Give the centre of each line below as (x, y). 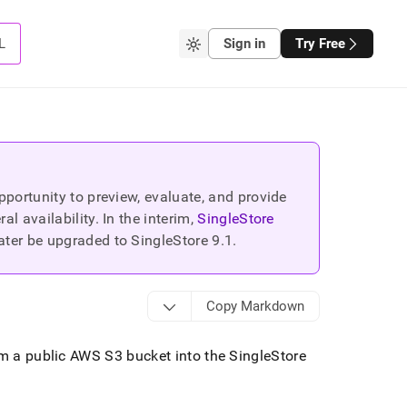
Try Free (320, 44)
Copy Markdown (255, 306)
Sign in (244, 44)
